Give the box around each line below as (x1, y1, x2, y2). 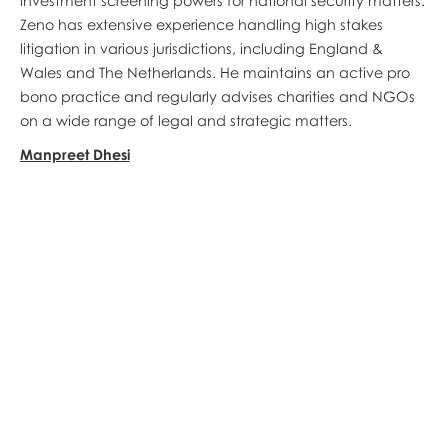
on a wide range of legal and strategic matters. (19, 111, 352, 129)
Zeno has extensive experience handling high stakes (19, 15, 383, 33)
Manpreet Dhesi (19, 145, 130, 163)
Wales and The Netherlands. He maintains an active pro (19, 63, 410, 81)
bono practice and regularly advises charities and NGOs (19, 87, 415, 105)
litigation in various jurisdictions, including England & (19, 39, 383, 57)
